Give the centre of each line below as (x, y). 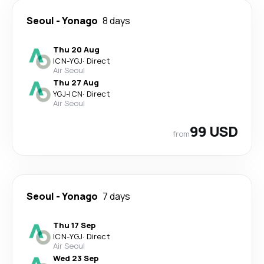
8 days (116, 21)
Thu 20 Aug (76, 49)
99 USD (213, 131)
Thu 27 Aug (76, 82)
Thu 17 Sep (74, 225)
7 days (116, 196)
